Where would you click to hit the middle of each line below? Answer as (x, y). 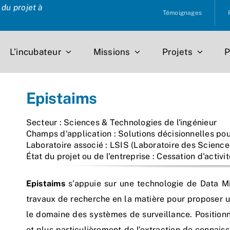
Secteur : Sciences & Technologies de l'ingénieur (121, 122)
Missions (112, 52)
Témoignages (182, 13)
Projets (177, 52)
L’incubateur (35, 52)
